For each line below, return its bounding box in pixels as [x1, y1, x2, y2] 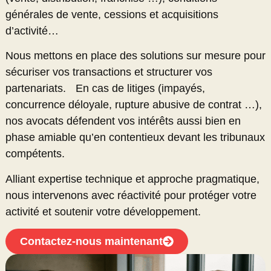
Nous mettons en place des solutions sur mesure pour [5, 50, 266, 62]
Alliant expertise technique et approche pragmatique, [5, 172, 260, 185]
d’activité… [5, 25, 59, 37]
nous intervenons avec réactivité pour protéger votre [5, 189, 256, 201]
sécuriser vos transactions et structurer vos [5, 66, 212, 79]
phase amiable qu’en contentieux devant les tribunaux [5, 131, 265, 144]
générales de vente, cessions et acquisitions [5, 8, 218, 21]
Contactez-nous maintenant [19, 235, 163, 248]
